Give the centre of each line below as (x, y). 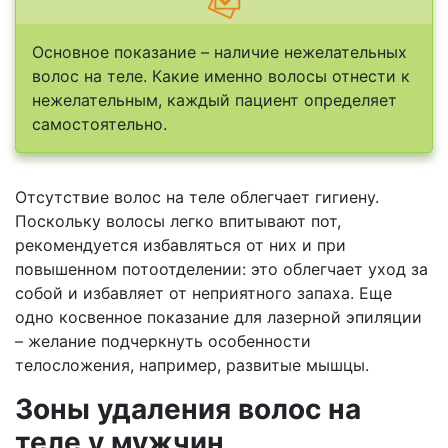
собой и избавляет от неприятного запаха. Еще (203, 293)
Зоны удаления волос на (188, 409)
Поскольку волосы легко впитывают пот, (178, 221)
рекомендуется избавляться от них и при (180, 245)
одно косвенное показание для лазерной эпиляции (218, 317)
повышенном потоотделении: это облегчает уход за (221, 269)
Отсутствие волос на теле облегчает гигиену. (197, 197)
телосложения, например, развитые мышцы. (192, 365)
